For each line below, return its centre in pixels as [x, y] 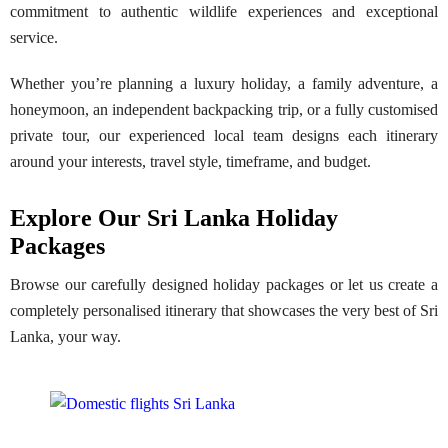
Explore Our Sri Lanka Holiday [174, 217]
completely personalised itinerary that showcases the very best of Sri [224, 310]
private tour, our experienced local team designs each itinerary [224, 135]
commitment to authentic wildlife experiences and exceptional [224, 11]
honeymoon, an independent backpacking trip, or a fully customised [224, 109]
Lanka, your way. [65, 336]
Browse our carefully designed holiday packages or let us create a [224, 284]
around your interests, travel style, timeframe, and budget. [190, 161]
